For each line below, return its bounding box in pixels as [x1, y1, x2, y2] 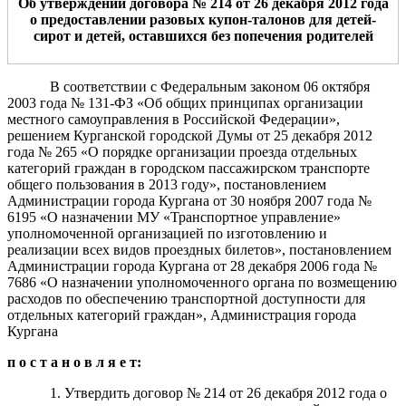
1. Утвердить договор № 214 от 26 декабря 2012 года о [50, 384, 388, 401]
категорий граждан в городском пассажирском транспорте [7, 159, 370, 176]
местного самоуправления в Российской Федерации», [7, 111, 340, 127]
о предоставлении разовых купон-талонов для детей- [30, 11, 376, 27]
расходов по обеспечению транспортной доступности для [7, 290, 365, 306]
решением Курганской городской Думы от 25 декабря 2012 [7, 127, 372, 143]
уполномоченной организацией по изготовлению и [7, 225, 327, 241]
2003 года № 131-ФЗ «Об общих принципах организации [7, 94, 363, 111]
